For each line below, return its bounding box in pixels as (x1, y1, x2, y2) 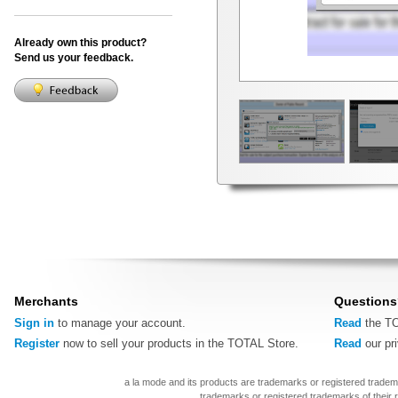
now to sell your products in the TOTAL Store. (60, 337, 298, 351)
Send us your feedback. (14, 52, 133, 63)
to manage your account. (54, 316, 186, 330)
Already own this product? (14, 36, 147, 48)
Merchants (14, 293, 78, 308)
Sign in (14, 316, 54, 330)
